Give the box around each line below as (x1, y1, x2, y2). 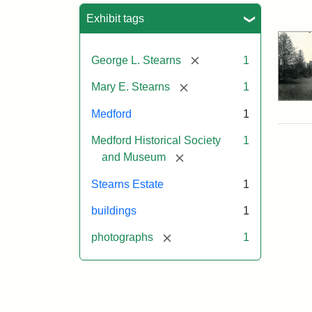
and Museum (102, 151, 166, 164)
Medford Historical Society (91, 134, 221, 147)
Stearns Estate (91, 178, 164, 190)
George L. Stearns (91, 54, 181, 66)
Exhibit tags (86, 12, 144, 24)
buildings (91, 204, 136, 217)
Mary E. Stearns (91, 81, 170, 93)
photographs (91, 231, 153, 243)
